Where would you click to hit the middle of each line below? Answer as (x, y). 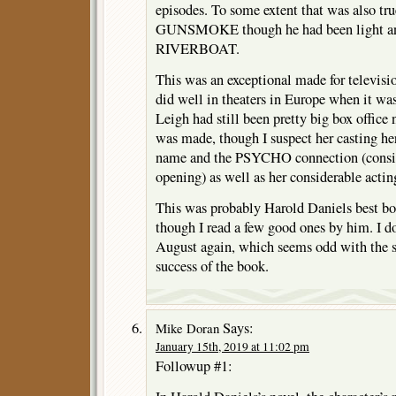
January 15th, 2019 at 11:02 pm (232, 347)
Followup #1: (194, 366)
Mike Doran (187, 328)
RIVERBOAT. (198, 48)
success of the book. (212, 266)
